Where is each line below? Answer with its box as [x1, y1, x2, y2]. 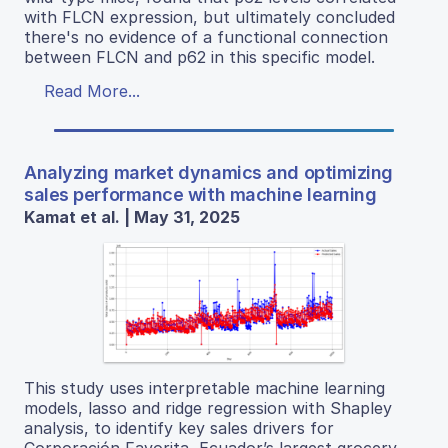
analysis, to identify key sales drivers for [24, 418, 334, 439]
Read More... [44, 80, 140, 101]
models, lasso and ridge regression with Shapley [24, 398, 392, 419]
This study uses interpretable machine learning [24, 378, 385, 399]
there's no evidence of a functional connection [24, 26, 388, 47]
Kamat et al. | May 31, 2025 [24, 206, 240, 227]
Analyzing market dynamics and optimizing [24, 161, 393, 183]
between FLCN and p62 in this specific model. [24, 46, 375, 67]
